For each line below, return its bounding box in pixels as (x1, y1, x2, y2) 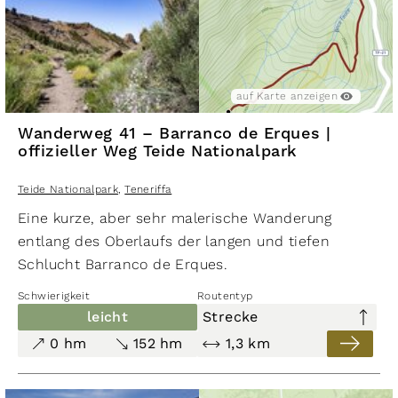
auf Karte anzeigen (235, 89, 338, 102)
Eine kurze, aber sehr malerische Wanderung (18, 209, 332, 227)
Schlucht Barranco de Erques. (18, 255, 228, 273)
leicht (86, 307, 129, 326)
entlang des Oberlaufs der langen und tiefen (18, 232, 330, 250)
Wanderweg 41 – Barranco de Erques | (18, 123, 331, 144)
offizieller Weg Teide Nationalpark (18, 140, 298, 162)
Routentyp (197, 289, 253, 302)
